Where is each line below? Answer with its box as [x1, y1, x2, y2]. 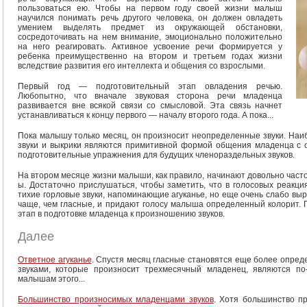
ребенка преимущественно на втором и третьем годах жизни [18, 51, 282, 61]
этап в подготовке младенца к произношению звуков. [18, 209, 225, 219]
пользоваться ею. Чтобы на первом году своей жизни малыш [18, 3, 282, 13]
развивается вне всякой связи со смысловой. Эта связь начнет [18, 101, 282, 110]
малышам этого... [18, 274, 85, 284]
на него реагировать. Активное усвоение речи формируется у [18, 42, 282, 51]
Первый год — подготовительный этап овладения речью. [18, 82, 282, 91]
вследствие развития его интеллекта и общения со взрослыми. [18, 61, 265, 71]
